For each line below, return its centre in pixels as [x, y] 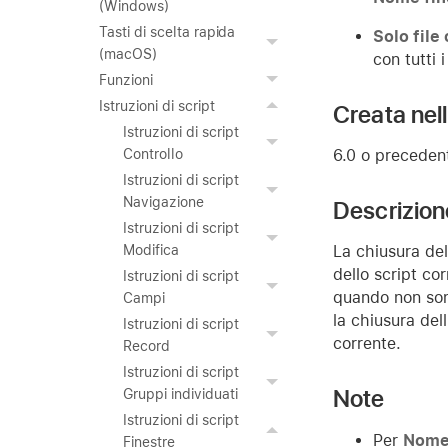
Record [146, 346]
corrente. [367, 343]
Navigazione [163, 202]
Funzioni [126, 80]
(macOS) [128, 54]
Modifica [151, 250]
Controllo [153, 154]
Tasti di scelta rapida [167, 32]
